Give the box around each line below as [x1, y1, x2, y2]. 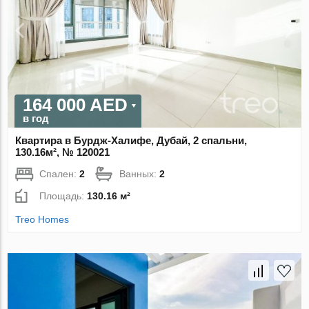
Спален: [39, 168, 80, 179]
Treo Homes [15, 213, 70, 225]
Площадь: [39, 190, 88, 201]
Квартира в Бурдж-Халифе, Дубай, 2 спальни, [15, 134, 248, 146]
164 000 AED [23, 94, 128, 115]
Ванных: [119, 168, 160, 179]
